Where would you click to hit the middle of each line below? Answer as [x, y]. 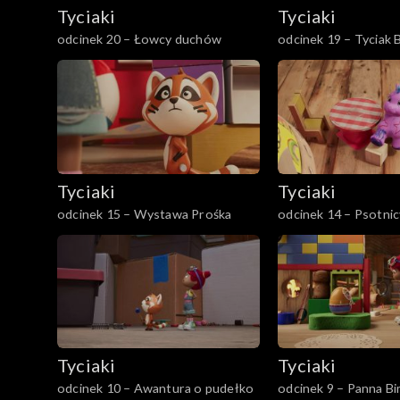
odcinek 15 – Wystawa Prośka [145, 213]
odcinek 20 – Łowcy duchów [139, 38]
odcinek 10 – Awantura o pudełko [156, 388]
